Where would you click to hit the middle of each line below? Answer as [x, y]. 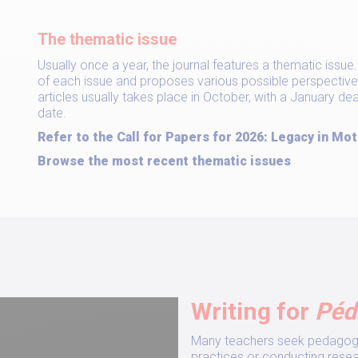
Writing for [253, 311]
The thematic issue [107, 39]
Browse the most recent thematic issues [164, 161]
